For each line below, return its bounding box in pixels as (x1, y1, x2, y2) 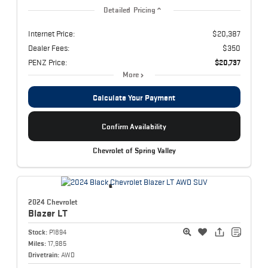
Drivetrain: (28, 251, 59, 259)
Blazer (28, 208, 57, 219)
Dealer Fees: (28, 43, 69, 53)
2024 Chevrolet (28, 197, 78, 207)
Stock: (28, 228, 47, 236)
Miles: (28, 239, 46, 248)
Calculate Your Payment (93, 93, 175, 103)
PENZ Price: (28, 57, 67, 68)
